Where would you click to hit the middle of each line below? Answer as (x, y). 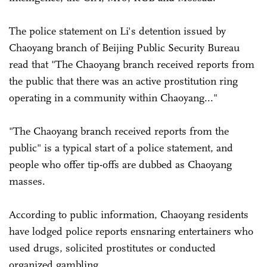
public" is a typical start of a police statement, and (121, 148)
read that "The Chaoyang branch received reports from (132, 64)
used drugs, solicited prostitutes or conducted (112, 248)
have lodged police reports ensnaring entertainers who (131, 231)
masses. (29, 181)
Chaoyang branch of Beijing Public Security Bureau (124, 47)
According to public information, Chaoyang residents (129, 214)
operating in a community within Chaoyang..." (115, 97)
